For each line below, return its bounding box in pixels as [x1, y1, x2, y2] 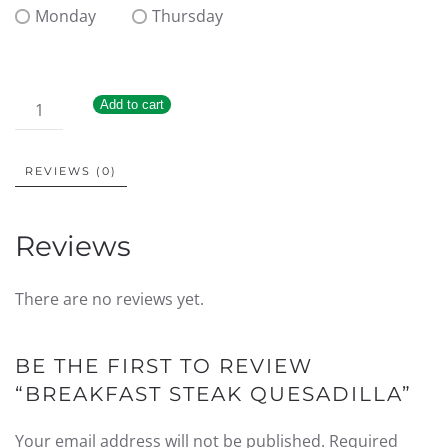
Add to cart [100, 97, 164, 112]
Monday [35, 5, 96, 27]
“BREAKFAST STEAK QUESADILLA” [15, 382, 412, 406]
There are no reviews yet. [15, 288, 204, 310]
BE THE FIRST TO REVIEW [15, 354, 313, 378]
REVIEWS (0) [25, 164, 117, 178]
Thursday [152, 5, 223, 27]
